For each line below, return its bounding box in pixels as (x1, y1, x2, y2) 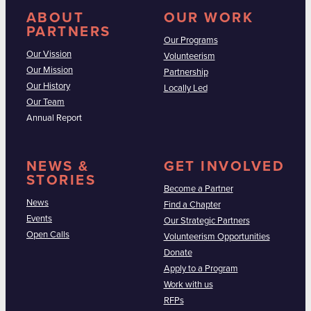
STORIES (26, 174, 96, 187)
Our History (26, 81, 70, 91)
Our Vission (26, 49, 72, 59)
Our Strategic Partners (163, 217, 250, 226)
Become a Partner (163, 185, 233, 194)
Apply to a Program (163, 264, 238, 274)
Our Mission (26, 65, 73, 75)
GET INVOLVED (163, 160, 285, 174)
